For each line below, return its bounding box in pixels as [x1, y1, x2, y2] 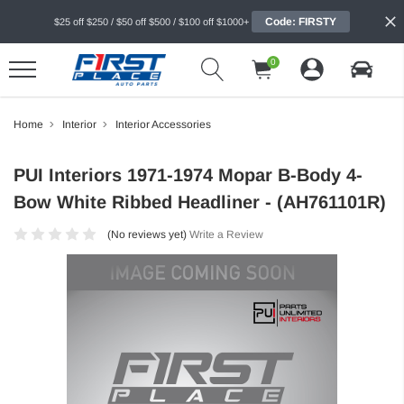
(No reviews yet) [106, 227, 187, 241]
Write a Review [188, 227, 263, 241]
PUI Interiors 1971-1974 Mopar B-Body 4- [14, 164, 363, 185]
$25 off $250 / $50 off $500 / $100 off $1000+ [54, 16, 249, 27]
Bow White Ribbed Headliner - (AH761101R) [14, 191, 386, 212]
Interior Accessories [115, 117, 211, 131]
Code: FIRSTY [265, 15, 336, 28]
